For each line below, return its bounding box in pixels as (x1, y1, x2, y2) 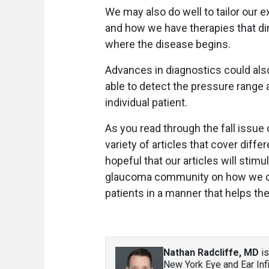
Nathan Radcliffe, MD (163, 247, 259, 258)
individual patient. (105, 96, 187, 109)
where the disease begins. (105, 38, 231, 50)
